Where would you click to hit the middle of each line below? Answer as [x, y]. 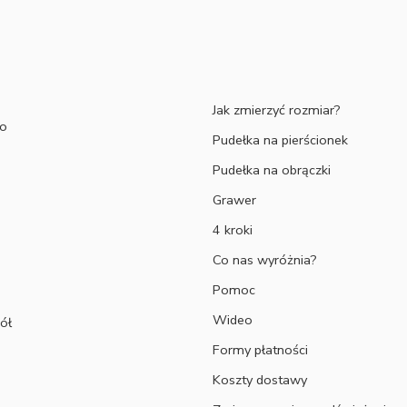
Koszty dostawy [260, 380]
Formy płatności [260, 350]
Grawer [234, 200]
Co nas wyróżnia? [265, 260]
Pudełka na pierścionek [280, 140]
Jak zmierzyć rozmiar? [277, 110]
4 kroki [233, 230]
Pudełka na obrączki [272, 170]
